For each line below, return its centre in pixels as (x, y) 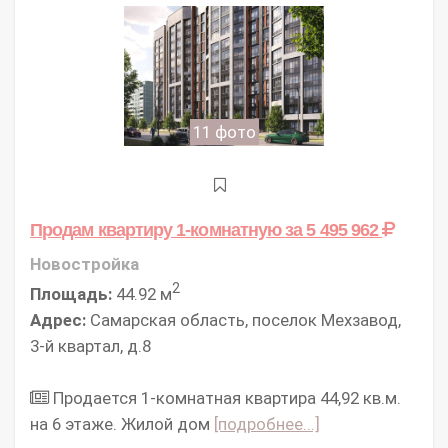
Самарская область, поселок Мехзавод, (243, 319)
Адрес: (58, 319)
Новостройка (84, 263)
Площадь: (71, 293)
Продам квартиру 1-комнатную (158, 229)
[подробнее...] (267, 423)
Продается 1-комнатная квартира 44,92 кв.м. (225, 397)
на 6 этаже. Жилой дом (122, 423)
